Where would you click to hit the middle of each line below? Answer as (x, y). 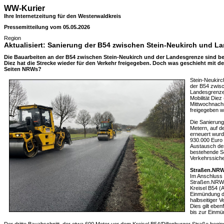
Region (12, 38)
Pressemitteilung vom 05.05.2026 (47, 27)
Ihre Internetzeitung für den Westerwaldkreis (62, 16)
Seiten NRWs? (23, 69)
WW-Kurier (24, 8)
